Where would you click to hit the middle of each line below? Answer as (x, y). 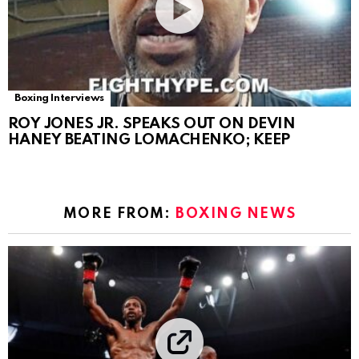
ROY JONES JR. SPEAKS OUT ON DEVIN (152, 123)
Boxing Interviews (59, 98)
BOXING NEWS (236, 214)
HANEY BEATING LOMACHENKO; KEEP (149, 139)
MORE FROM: (119, 214)
